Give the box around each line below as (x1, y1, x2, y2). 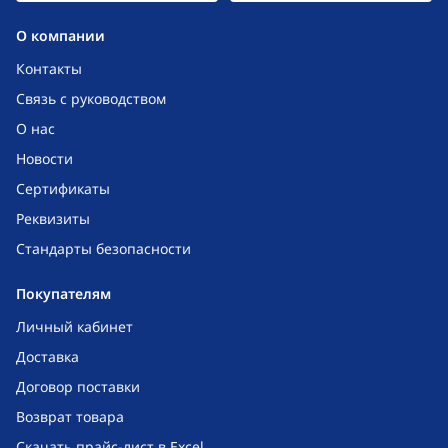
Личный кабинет (16, 317, 133, 336)
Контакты (16, 59, 82, 78)
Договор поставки (16, 377, 140, 396)
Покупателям (16, 284, 111, 303)
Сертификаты (16, 179, 110, 198)
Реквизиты (16, 209, 90, 228)
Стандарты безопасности (16, 239, 191, 258)
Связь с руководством (16, 89, 166, 108)
